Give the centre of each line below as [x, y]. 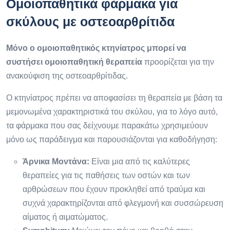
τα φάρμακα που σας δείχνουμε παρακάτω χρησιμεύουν [107, 125]
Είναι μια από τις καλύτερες [140, 161]
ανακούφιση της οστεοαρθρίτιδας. [67, 75]
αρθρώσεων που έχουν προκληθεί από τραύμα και [114, 189]
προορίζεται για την [179, 62]
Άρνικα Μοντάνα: [56, 161]
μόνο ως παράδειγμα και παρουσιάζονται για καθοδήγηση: [112, 139]
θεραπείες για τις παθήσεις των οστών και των [106, 175]
